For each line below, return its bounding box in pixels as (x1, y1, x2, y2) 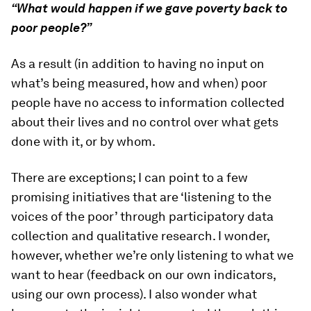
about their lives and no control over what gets (11, 115, 278, 130)
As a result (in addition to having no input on (11, 56, 264, 72)
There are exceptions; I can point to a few (11, 170, 248, 185)
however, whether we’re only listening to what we (11, 248, 294, 263)
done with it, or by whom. (11, 134, 155, 149)
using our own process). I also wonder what (11, 287, 257, 302)
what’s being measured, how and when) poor (11, 76, 267, 91)
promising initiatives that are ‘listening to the (11, 190, 271, 205)
